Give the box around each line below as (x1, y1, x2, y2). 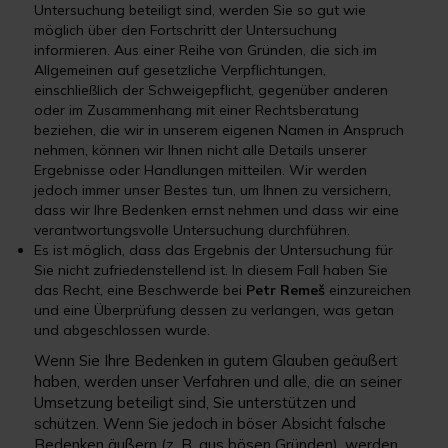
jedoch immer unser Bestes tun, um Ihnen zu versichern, (34, 181, 392, 199)
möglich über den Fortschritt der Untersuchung (34, 21, 338, 39)
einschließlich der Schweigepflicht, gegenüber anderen (34, 81, 389, 99)
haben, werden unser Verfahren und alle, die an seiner (34, 372, 403, 391)
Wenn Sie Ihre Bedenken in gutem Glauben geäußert (34, 351, 399, 370)
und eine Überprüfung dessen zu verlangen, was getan (34, 301, 395, 319)
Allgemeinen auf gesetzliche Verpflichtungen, (34, 61, 327, 79)
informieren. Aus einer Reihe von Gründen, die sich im (34, 41, 378, 59)
